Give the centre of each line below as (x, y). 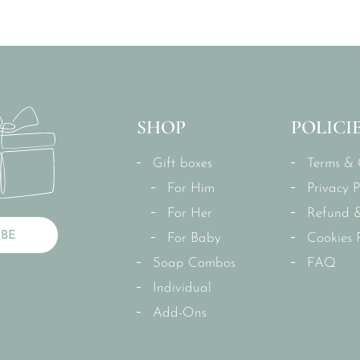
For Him (191, 188)
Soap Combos (194, 263)
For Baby (194, 238)
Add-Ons (180, 313)
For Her (190, 213)
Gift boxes (183, 163)
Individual (182, 288)
